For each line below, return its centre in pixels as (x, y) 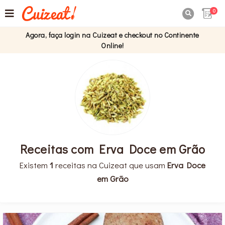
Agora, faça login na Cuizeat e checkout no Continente (113, 35)
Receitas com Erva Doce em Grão (113, 149)
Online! (113, 45)
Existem (35, 164)
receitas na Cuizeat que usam (110, 164)
